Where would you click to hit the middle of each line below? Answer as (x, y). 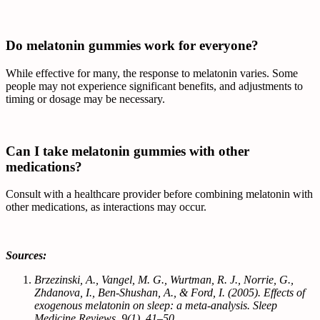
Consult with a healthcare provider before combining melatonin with (159, 194)
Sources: (26, 256)
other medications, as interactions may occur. (106, 207)
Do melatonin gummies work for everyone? (134, 46)
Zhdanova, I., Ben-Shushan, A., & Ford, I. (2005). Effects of (170, 293)
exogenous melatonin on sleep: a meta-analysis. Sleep (156, 306)
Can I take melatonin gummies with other (127, 151)
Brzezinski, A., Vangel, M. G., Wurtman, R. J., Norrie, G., (164, 280)
